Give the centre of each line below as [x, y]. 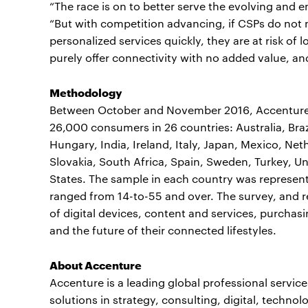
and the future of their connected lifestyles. [163, 230]
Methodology [86, 92]
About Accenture [96, 265]
